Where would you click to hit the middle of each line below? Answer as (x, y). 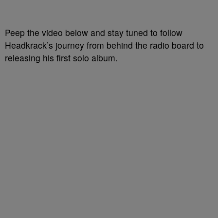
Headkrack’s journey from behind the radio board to (104, 45)
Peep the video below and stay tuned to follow (94, 32)
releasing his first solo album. (61, 58)
